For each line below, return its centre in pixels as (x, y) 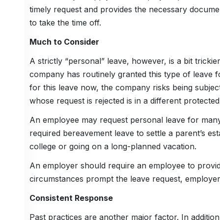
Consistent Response (71, 198)
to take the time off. (65, 23)
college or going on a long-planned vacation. (113, 147)
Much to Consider (64, 42)
